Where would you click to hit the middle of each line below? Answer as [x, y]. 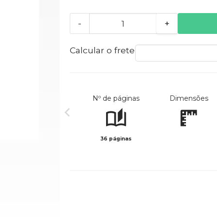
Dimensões [189, 99]
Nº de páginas [116, 99]
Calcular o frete [102, 50]
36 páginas [116, 139]
